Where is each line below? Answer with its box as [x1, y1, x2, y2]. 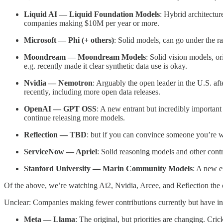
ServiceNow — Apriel [24, 147, 97, 156]
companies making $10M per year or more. [24, 18, 159, 27]
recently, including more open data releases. [24, 87, 160, 96]
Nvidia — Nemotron [24, 78, 93, 87]
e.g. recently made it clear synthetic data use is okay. [24, 61, 187, 70]
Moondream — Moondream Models [24, 52, 146, 61]
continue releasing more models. [24, 113, 125, 122]
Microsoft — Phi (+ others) [24, 35, 114, 44]
